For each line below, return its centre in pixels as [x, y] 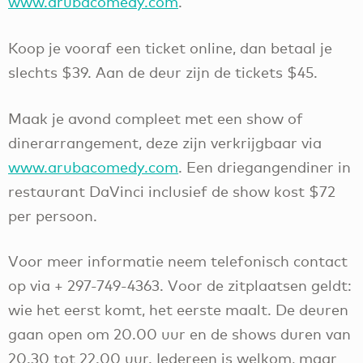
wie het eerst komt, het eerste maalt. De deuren [178, 310]
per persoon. [53, 215]
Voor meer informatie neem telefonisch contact [178, 261]
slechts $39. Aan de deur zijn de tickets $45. [163, 72]
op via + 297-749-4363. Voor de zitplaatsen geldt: [180, 286]
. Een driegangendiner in [265, 167]
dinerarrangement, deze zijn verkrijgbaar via [165, 142]
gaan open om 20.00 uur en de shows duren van [179, 334]
